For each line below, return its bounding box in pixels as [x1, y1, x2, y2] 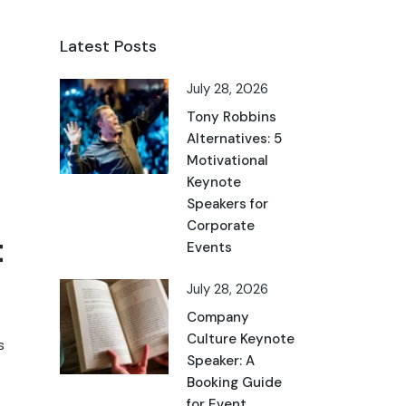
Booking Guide [187, 373, 282, 392]
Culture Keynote [187, 330, 295, 349]
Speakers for [187, 195, 268, 214]
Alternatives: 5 [187, 130, 282, 149]
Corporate [187, 217, 255, 236]
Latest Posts [60, 35, 157, 58]
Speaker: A [187, 352, 255, 371]
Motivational [187, 151, 268, 170]
